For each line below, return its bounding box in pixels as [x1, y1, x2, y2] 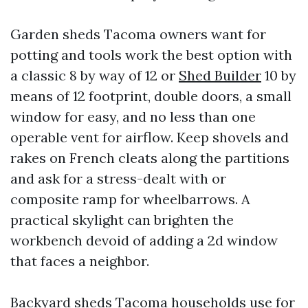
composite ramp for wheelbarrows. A [10, 190, 250, 208]
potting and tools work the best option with [10, 46, 292, 63]
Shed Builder [179, 67, 261, 84]
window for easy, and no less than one [10, 108, 256, 125]
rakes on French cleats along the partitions [10, 149, 289, 166]
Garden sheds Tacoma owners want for [10, 25, 266, 43]
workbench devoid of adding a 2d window [10, 232, 278, 249]
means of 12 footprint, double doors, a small [10, 87, 291, 104]
